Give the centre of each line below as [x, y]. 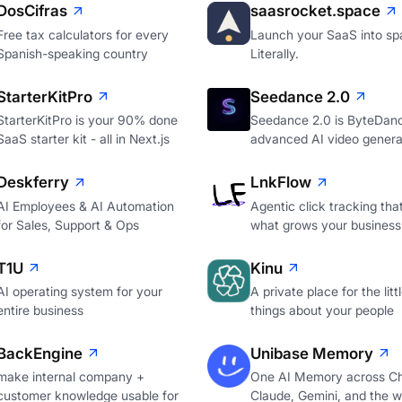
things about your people [322, 310]
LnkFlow [280, 183]
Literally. [274, 53]
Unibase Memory [311, 354]
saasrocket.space [315, 11]
